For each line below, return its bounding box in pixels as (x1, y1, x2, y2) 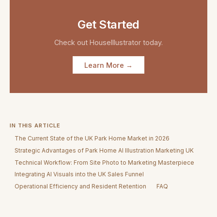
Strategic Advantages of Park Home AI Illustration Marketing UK (15, 146, 194, 154)
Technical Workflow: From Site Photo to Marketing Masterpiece (15, 158, 195, 166)
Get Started (77, 17, 139, 31)
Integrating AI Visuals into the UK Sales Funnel (15, 170, 144, 178)
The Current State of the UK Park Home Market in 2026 (15, 135, 170, 142)
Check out (54, 38, 90, 47)
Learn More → (84, 61, 133, 69)
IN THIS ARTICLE (10, 122, 61, 129)
